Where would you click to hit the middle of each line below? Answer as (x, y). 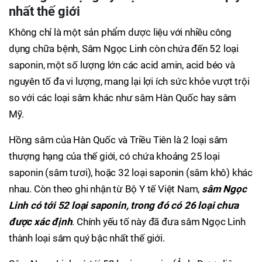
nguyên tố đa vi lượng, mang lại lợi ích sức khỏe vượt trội (129, 81)
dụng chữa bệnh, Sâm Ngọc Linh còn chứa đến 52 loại (124, 49)
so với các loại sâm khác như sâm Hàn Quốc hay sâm (123, 98)
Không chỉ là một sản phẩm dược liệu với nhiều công (120, 32)
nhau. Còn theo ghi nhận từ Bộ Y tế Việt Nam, (105, 189)
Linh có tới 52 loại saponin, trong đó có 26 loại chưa (124, 205)
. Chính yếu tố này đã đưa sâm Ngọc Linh (159, 222)
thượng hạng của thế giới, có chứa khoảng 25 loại (114, 156)
